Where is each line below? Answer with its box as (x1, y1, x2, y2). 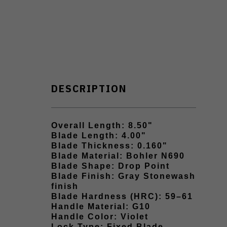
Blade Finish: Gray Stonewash (51, 172, 196, 181)
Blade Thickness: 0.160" (51, 141, 168, 150)
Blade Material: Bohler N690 (51, 152, 185, 161)
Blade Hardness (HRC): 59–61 (51, 192, 193, 201)
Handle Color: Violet (51, 212, 148, 221)
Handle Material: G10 (51, 202, 150, 211)
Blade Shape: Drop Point (51, 162, 170, 171)
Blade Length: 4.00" (51, 131, 146, 140)
